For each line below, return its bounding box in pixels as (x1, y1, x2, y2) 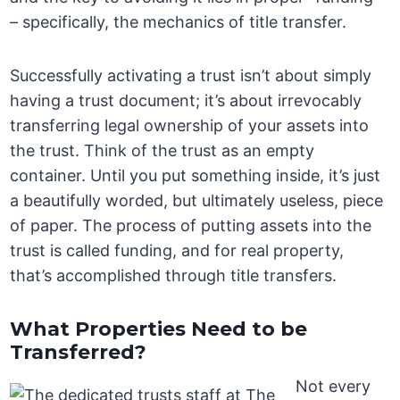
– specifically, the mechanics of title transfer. (10, 12, 347, 32)
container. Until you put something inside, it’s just (10, 166, 381, 186)
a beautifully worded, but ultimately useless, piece (10, 191, 384, 211)
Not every (296, 377, 371, 396)
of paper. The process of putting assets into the (10, 216, 372, 236)
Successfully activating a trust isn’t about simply (10, 66, 372, 86)
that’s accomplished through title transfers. (10, 266, 337, 286)
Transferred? (10, 340, 147, 365)
